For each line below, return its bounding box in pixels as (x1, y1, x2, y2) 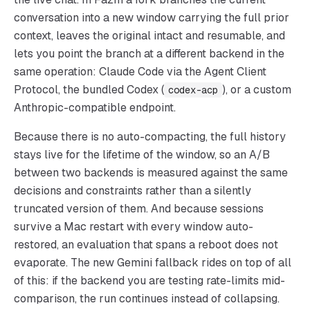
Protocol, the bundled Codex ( (14, 82, 164, 97)
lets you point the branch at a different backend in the (14, 46, 284, 61)
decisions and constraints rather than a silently (14, 183, 251, 198)
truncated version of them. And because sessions (14, 201, 264, 216)
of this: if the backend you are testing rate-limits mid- (14, 273, 285, 288)
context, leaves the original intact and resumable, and (14, 28, 285, 43)
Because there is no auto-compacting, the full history (14, 129, 286, 144)
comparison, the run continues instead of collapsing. (14, 291, 280, 306)
